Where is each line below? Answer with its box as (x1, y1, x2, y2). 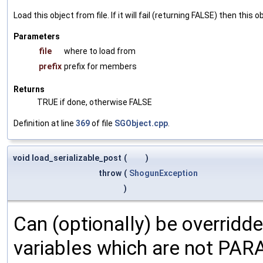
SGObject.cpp (114, 118, 168, 128)
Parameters (14, 31, 60, 41)
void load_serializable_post (13, 153, 122, 163)
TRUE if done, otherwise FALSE (37, 97, 152, 107)
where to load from (64, 46, 136, 56)
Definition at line (14, 118, 76, 128)
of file (90, 118, 114, 128)
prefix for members (64, 61, 137, 71)
